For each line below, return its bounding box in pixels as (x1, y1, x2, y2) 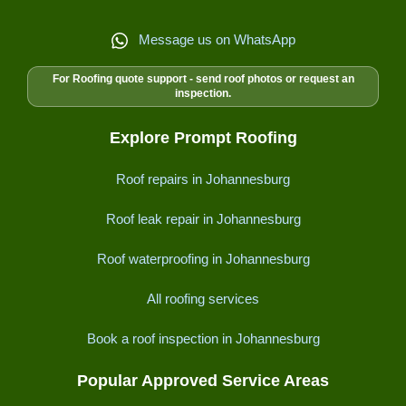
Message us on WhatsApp (138, 31, 295, 47)
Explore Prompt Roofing (109, 128, 297, 147)
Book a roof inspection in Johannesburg (86, 331, 320, 347)
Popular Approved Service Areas (77, 371, 329, 390)
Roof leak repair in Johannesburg (105, 211, 301, 227)
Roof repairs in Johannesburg (116, 171, 290, 188)
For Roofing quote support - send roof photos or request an (52, 72, 354, 86)
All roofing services (147, 291, 259, 307)
